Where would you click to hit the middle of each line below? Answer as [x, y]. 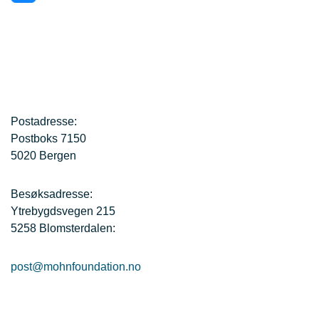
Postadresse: [44, 122]
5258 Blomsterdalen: [63, 229]
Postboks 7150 [48, 139]
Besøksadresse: [52, 194]
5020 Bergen [43, 156]
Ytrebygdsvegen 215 [63, 211]
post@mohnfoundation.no [76, 267]
